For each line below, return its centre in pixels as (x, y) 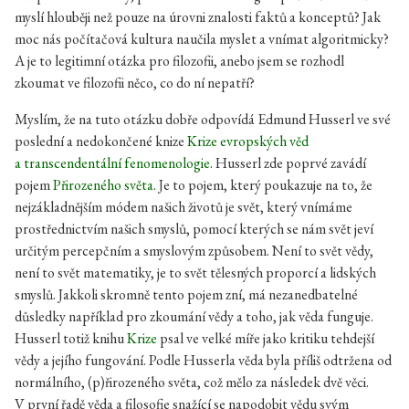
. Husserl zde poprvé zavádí (288, 163)
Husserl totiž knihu (71, 338)
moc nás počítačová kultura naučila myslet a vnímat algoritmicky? (202, 39)
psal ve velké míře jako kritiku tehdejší (266, 338)
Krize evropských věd (248, 141)
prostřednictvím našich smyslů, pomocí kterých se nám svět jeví (194, 229)
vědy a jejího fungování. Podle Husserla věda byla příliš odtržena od (203, 360)
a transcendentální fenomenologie (112, 163)
